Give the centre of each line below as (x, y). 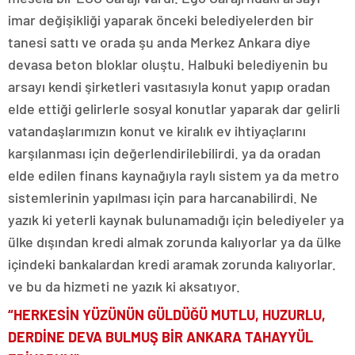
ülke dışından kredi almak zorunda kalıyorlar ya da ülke (175, 242)
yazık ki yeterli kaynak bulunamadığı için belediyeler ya (176, 219)
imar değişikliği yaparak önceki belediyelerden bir (161, 20)
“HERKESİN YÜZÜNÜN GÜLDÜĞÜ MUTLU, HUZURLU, (167, 315)
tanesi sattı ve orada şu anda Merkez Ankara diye (159, 42)
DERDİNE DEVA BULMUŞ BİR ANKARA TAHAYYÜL (160, 337)
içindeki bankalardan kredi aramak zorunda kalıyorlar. (172, 264)
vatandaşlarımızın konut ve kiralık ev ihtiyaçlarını (157, 131)
